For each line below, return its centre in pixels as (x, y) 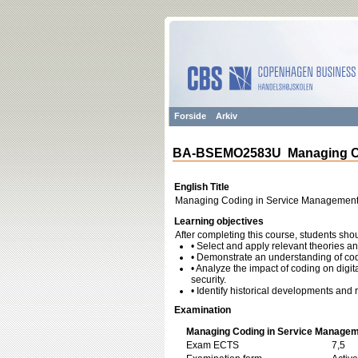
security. (209, 280)
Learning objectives (219, 221)
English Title (202, 187)
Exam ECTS (213, 345)
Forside (190, 116)
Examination (203, 310)
